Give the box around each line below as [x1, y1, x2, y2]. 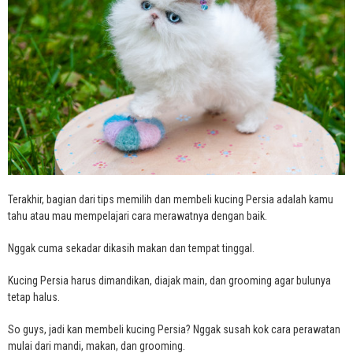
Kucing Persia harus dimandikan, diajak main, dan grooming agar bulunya [8, 273, 331, 287]
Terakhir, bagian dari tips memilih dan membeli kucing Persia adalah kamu [8, 192, 333, 206]
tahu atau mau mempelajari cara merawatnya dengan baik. [8, 209, 267, 222]
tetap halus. [8, 290, 60, 303]
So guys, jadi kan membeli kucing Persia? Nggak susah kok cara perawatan [8, 322, 340, 336]
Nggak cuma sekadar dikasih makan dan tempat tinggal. [8, 241, 255, 255]
